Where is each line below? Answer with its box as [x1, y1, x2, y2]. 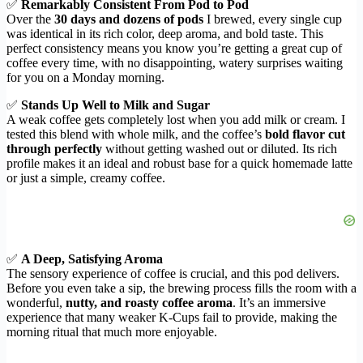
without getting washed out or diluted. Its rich [102, 142, 337, 156]
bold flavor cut [265, 127, 345, 142]
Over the [6, 12, 54, 27]
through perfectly [6, 142, 102, 156]
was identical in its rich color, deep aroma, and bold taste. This [6, 27, 323, 41]
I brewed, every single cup [203, 12, 342, 27]
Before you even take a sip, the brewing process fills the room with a [6, 281, 357, 296]
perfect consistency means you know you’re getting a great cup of [6, 41, 342, 56]
